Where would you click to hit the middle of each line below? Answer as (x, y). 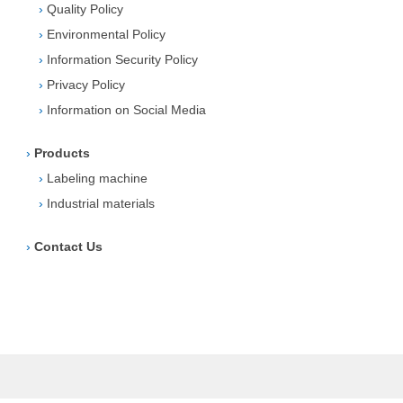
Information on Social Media (126, 110)
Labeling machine (97, 179)
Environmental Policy (106, 35)
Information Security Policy (122, 60)
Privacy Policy (86, 85)
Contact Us (68, 247)
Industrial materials (101, 204)
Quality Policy (85, 9)
